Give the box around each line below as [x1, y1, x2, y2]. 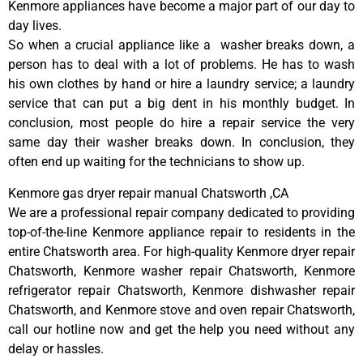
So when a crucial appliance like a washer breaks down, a [8, 37, 355, 53]
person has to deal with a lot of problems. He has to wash [8, 57, 355, 73]
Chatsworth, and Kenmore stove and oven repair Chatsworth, [8, 301, 355, 318]
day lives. [8, 18, 62, 34]
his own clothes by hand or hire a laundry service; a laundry [8, 76, 355, 92]
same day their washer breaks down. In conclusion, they [8, 135, 355, 151]
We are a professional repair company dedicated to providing [8, 204, 355, 220]
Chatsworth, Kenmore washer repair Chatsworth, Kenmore [8, 263, 355, 279]
